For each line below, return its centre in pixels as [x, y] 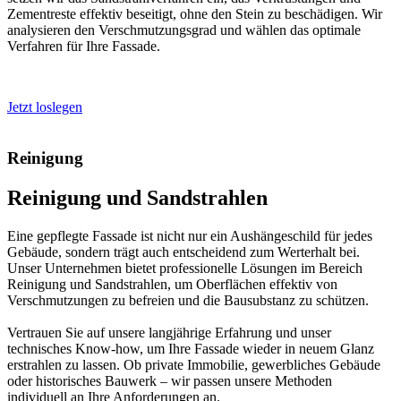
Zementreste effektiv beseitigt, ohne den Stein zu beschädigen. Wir [195, 14]
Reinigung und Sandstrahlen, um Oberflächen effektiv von [172, 284]
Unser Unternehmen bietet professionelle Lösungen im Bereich [185, 268]
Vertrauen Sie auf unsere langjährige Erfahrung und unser [169, 333]
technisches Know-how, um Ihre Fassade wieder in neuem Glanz [191, 349]
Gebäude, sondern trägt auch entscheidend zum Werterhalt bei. [183, 252]
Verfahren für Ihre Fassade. [84, 47]
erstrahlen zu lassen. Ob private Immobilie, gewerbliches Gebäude [194, 365]
